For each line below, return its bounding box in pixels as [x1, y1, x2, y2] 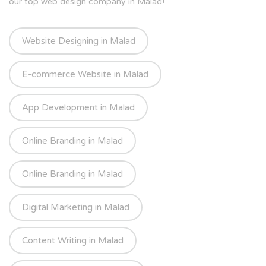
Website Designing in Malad [22, 36, 135, 47]
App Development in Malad [22, 102, 135, 113]
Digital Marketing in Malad [22, 202, 129, 213]
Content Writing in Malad [22, 235, 123, 246]
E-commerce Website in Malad [22, 69, 148, 80]
